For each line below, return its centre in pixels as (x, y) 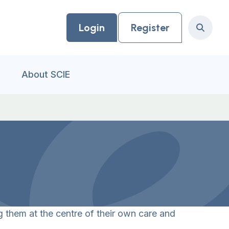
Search (214, 33)
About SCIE (46, 74)
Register (150, 28)
